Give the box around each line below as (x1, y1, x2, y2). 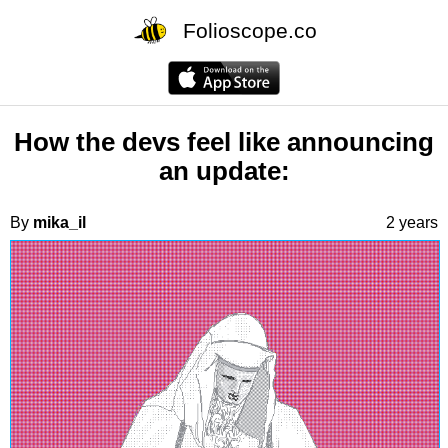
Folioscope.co (183, 18, 317, 42)
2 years (386, 213, 438, 231)
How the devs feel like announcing (14, 127, 434, 156)
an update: (158, 156, 290, 185)
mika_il (33, 213, 86, 231)
